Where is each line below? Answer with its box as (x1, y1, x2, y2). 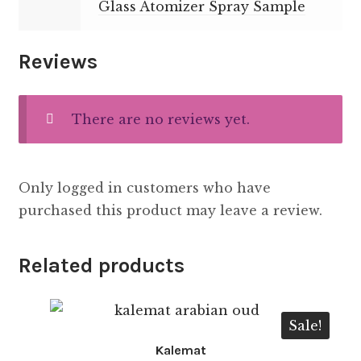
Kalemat (155, 342, 206, 358)
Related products (18, 253, 185, 279)
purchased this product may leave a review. (18, 202, 322, 219)
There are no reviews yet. (71, 110, 250, 127)
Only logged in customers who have (18, 180, 271, 197)
